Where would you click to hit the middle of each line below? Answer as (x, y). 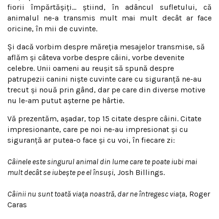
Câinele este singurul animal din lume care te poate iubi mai (102, 162)
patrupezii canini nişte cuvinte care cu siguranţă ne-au (105, 79)
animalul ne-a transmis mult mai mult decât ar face (109, 18)
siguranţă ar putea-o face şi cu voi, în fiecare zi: (91, 140)
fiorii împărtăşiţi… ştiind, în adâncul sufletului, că (109, 7)
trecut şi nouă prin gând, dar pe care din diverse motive (106, 90)
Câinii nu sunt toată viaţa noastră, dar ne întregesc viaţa (96, 194)
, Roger (198, 194)
